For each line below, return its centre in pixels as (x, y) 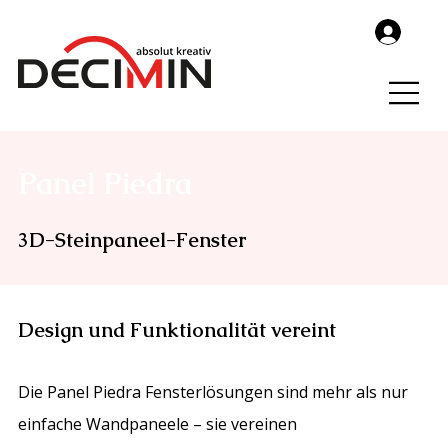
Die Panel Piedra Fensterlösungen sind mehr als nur (213, 391)
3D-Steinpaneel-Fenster (132, 239)
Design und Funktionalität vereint (177, 329)
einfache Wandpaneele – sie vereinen (158, 423)
